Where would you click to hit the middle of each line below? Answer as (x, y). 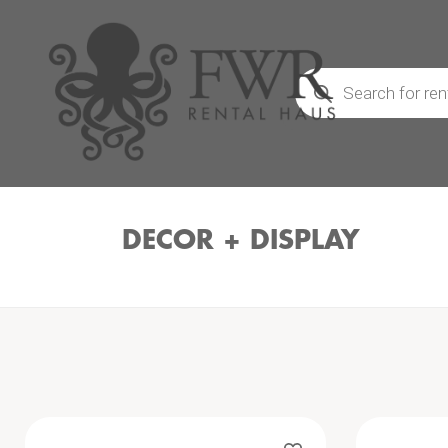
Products (320, 73)
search (314, 89)
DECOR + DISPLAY (241, 241)
